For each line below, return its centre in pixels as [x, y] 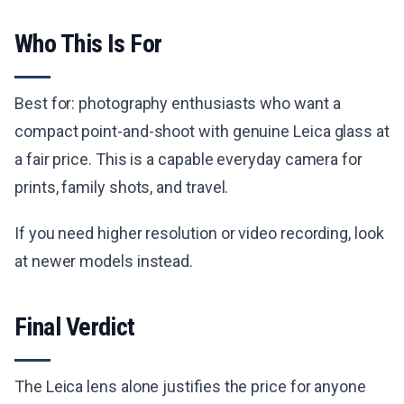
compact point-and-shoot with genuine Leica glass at [202, 132]
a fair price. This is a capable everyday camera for [188, 160]
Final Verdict [75, 327]
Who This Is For [88, 44]
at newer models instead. [104, 262]
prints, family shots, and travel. [122, 188]
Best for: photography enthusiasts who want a [178, 104]
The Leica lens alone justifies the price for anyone [191, 387]
